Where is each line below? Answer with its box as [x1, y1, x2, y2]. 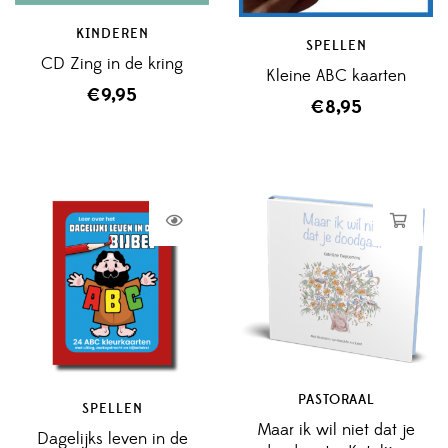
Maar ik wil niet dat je [257, 419, 415, 442]
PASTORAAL [297, 391, 375, 410]
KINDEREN [75, 25, 149, 44]
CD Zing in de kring [41, 53, 183, 76]
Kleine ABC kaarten [266, 64, 406, 87]
